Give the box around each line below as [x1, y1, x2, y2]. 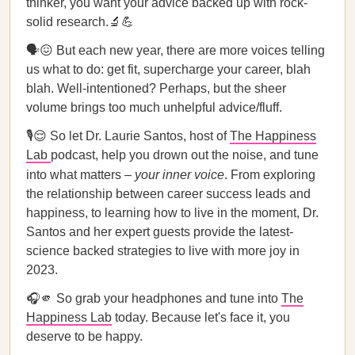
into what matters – [26, 168, 135, 181]
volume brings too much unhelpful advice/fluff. [26, 101, 282, 114]
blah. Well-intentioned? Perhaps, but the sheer [26, 82, 286, 95]
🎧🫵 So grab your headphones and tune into [26, 292, 281, 305]
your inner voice [135, 168, 224, 181]
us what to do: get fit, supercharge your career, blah [26, 63, 311, 76]
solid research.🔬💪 [26, 15, 134, 29]
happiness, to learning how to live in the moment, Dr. [26, 206, 319, 219]
